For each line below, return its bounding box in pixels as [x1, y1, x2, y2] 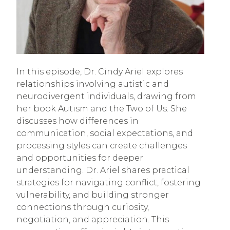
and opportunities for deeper [16, 153, 143, 163]
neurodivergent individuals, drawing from [16, 91, 196, 102]
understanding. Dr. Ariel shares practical [16, 165, 189, 176]
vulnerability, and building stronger [16, 190, 169, 200]
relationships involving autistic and [16, 79, 169, 89]
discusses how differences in [16, 116, 139, 126]
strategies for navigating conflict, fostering [16, 178, 201, 188]
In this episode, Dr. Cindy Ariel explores [16, 67, 183, 77]
